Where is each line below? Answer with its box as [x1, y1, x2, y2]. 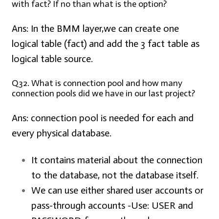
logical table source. [12, 53, 93, 65]
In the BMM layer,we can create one [28, 22, 179, 35]
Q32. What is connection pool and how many [12, 78, 182, 89]
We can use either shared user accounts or [31, 184, 203, 197]
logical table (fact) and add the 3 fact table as [12, 38, 199, 50]
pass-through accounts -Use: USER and [31, 199, 193, 212]
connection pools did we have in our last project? [12, 88, 195, 99]
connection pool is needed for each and [28, 112, 194, 124]
